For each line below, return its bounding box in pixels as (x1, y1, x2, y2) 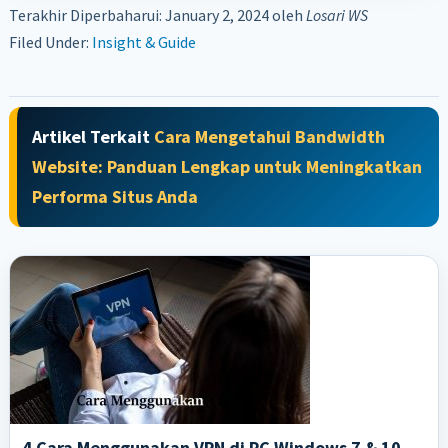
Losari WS (305, 5, 368, 26)
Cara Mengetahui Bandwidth (153, 125, 385, 149)
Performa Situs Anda (31, 185, 198, 209)
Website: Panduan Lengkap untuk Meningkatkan (31, 155, 422, 179)
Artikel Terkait (31, 125, 154, 149)
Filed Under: (8, 32, 92, 53)
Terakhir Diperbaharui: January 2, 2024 (8, 5, 269, 26)
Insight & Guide (91, 32, 196, 53)
